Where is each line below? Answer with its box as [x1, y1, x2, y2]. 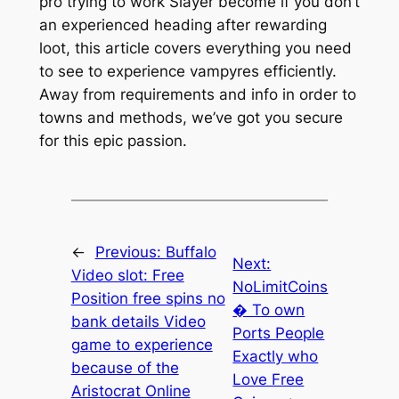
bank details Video [70, 313, 206, 331]
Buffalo [165, 243, 216, 262]
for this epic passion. [38, 131, 187, 150]
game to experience [70, 336, 213, 354]
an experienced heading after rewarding [38, 15, 327, 34]
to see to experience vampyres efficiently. [38, 61, 337, 80]
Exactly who [232, 347, 319, 366]
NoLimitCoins [232, 278, 329, 297]
